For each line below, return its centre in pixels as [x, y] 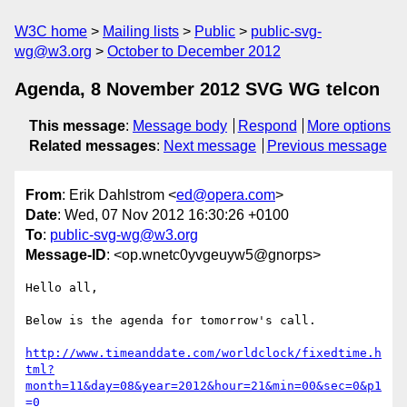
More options [349, 126]
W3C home [51, 31]
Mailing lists [141, 31]
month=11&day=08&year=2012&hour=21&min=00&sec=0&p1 [203, 386]
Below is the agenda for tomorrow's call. [171, 321]
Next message [210, 146]
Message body [180, 126]
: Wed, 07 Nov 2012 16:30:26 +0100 [173, 215]
